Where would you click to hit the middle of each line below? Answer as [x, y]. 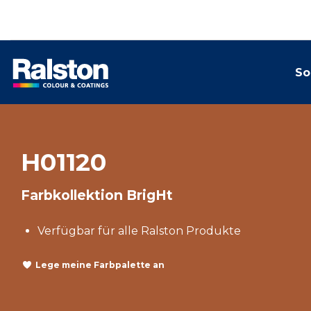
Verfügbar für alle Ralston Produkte [139, 231]
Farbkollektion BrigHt [97, 195]
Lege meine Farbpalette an [100, 264]
